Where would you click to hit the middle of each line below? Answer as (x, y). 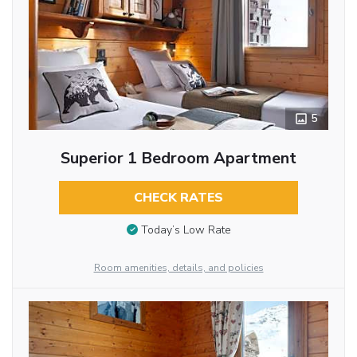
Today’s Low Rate (186, 230)
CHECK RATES (178, 197)
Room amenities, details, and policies (178, 267)
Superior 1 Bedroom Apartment (178, 158)
